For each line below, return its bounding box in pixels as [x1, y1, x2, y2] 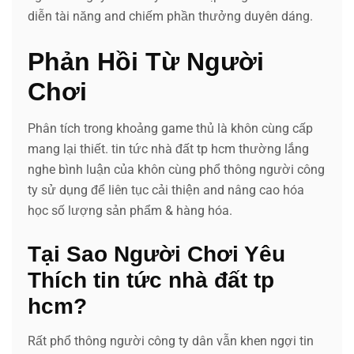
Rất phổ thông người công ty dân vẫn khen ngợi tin [28, 333, 314, 348]
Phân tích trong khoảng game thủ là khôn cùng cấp [28, 120, 313, 136]
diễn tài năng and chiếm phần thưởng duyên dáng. [28, 8, 313, 24]
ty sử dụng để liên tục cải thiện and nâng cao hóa [28, 182, 304, 198]
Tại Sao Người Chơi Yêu [28, 241, 285, 266]
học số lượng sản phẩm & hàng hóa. [28, 202, 232, 218]
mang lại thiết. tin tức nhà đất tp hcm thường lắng [28, 141, 309, 156]
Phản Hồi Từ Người [28, 47, 264, 76]
